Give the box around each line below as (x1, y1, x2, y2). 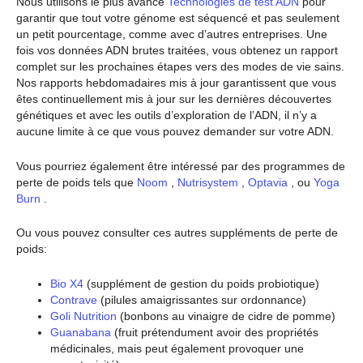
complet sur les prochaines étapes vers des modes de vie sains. (16, 60, 344, 74)
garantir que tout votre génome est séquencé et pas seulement (16, 11, 340, 25)
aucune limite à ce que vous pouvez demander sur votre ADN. (16, 125, 334, 139)
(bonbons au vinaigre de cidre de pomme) (117, 309, 335, 322)
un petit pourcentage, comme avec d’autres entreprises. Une (16, 28, 327, 41)
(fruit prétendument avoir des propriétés (111, 325, 318, 339)
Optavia (245, 175, 288, 189)
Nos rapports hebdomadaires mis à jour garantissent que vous (16, 76, 336, 90)
